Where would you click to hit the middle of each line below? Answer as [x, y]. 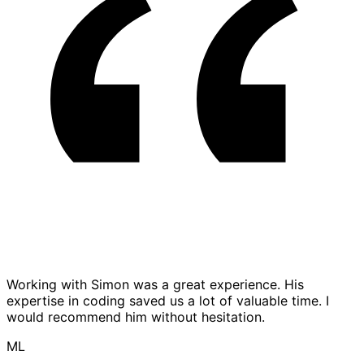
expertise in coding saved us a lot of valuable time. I [168, 301]
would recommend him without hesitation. [136, 317]
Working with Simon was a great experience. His [155, 285]
